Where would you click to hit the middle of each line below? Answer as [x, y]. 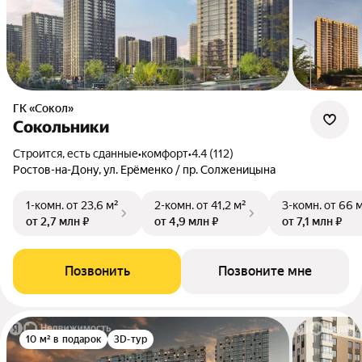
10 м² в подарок [63, 339]
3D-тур [131, 339]
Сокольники [61, 127]
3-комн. [302, 205]
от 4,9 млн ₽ [186, 221]
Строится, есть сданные [79, 154]
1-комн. [45, 205]
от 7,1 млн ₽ [312, 221]
